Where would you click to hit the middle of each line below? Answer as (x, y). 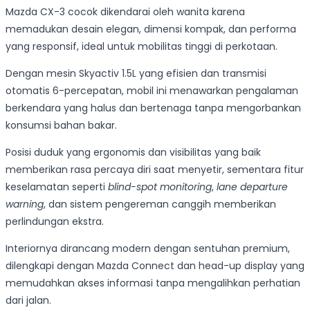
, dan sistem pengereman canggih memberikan (160, 204)
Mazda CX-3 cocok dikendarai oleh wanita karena (125, 12)
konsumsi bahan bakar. (61, 126)
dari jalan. (28, 301)
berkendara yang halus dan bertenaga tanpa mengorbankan (153, 108)
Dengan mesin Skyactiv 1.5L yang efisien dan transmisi (136, 74)
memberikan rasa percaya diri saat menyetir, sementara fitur (155, 170)
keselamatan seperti (57, 187)
